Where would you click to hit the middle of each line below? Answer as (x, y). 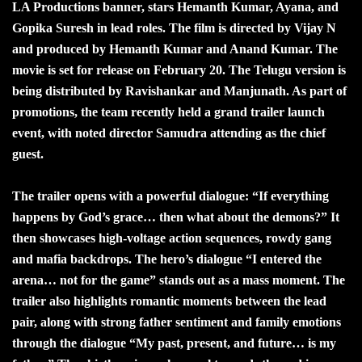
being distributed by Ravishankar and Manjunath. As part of (179, 90)
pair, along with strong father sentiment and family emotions (177, 322)
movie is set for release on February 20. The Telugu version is (179, 69)
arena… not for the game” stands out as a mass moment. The (179, 280)
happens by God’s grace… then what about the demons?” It (176, 217)
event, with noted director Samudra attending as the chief (169, 133)
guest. (28, 154)
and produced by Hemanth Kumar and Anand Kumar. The (175, 48)
